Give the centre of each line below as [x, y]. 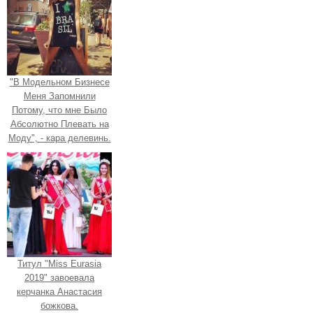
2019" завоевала [59, 278]
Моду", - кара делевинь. [59, 138]
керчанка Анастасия [59, 292]
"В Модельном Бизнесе [59, 82]
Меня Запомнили [59, 96]
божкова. [59, 306]
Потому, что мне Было [59, 110]
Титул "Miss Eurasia [59, 264]
